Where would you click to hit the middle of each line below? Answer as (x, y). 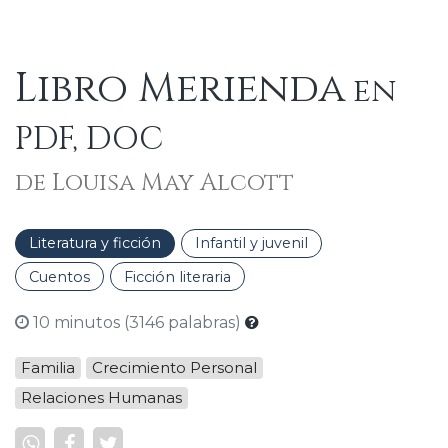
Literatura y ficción (94, 243)
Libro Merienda (180, 88)
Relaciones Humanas (101, 398)
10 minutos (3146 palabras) (137, 323)
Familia (48, 368)
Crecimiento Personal (174, 368)
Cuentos (59, 276)
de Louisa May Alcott (154, 182)
